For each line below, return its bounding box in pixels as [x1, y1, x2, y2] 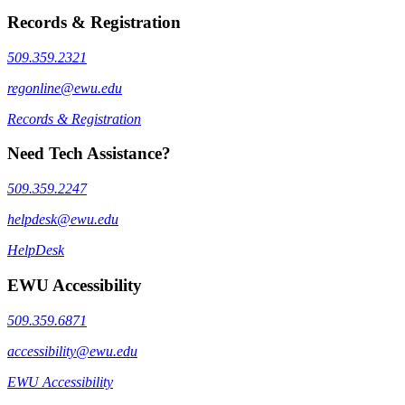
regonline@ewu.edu [7, 80, 122, 96]
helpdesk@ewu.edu [7, 212, 118, 228]
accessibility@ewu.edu [7, 343, 137, 359]
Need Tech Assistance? [7, 144, 171, 164]
